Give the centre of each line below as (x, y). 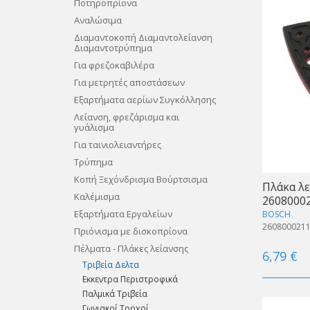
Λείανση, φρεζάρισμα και (126, 117)
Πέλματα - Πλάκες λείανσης (131, 248)
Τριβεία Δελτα (111, 265)
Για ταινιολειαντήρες (117, 145)
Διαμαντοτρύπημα (113, 48)
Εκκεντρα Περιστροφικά (130, 279)
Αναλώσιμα (98, 20)
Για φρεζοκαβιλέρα (114, 65)
